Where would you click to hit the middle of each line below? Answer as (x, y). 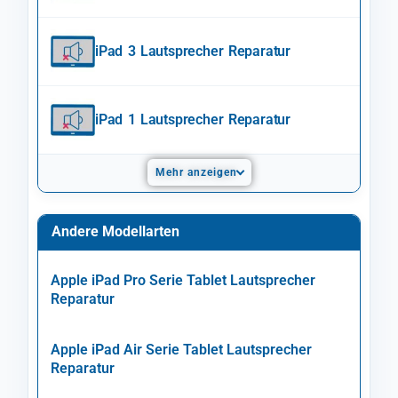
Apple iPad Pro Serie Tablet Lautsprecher (183, 280)
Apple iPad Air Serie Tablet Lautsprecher (181, 349)
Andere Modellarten (115, 231)
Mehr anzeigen (196, 172)
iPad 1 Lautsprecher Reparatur (193, 119)
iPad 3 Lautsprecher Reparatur (193, 51)
